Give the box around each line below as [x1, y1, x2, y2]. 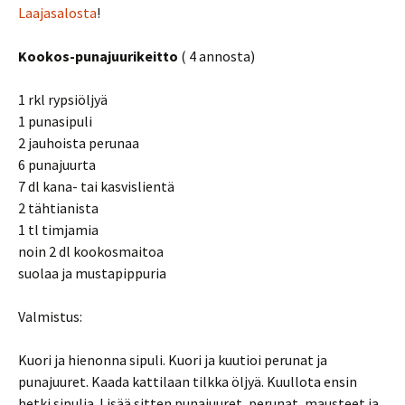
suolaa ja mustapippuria [18, 263, 166, 282]
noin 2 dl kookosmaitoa [18, 241, 164, 260]
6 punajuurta [18, 155, 96, 174]
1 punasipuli [18, 111, 92, 130]
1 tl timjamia [18, 220, 99, 239]
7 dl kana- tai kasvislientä [18, 176, 174, 195]
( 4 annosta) [181, 46, 255, 65]
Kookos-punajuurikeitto [18, 46, 181, 65]
